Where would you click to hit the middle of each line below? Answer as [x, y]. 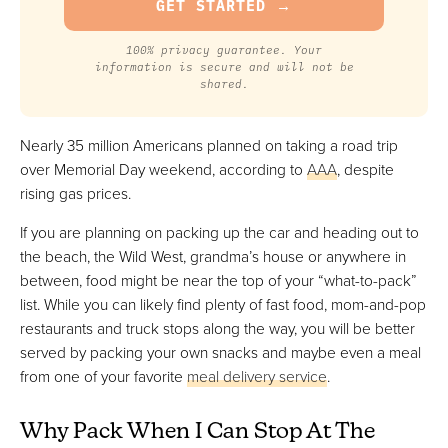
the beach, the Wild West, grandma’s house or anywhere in [213, 256]
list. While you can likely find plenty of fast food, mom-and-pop [223, 304]
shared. [224, 84]
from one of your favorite [103, 376]
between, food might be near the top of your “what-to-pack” [218, 280]
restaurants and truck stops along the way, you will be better [217, 328]
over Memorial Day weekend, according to [163, 168]
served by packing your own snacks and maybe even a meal [220, 352]
